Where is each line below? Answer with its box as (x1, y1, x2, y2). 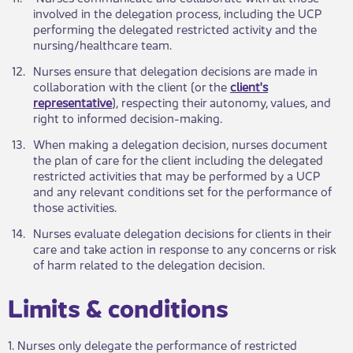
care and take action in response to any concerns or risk (33, 239, 336, 258)
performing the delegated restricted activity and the (33, 19, 317, 38)
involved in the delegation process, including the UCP (33, 3, 321, 22)
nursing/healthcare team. (33, 35, 172, 54)
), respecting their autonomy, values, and (112, 92, 331, 111)
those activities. (33, 197, 117, 216)
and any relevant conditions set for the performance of (33, 181, 332, 200)
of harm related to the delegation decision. (33, 255, 265, 273)
